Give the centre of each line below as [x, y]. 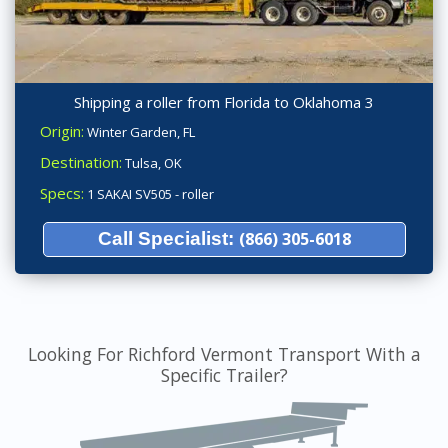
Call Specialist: [168, 239]
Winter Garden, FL [139, 132]
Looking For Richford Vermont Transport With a [224, 354]
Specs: [62, 193]
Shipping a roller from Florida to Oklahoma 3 [224, 102]
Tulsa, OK [152, 163]
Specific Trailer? [224, 375]
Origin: [62, 131]
